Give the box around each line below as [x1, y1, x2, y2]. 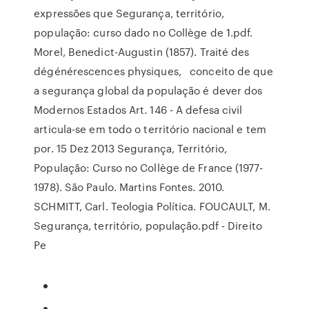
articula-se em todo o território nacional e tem [34, 121, 266, 137]
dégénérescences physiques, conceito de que [34, 63, 273, 79]
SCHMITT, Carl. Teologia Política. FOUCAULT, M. [34, 199, 270, 214]
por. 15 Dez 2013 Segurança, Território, [34, 141, 228, 156]
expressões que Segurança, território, [34, 6, 224, 21]
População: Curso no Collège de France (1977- [34, 160, 263, 175]
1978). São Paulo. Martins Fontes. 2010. [34, 179, 225, 195]
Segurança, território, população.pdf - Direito [34, 218, 262, 233]
